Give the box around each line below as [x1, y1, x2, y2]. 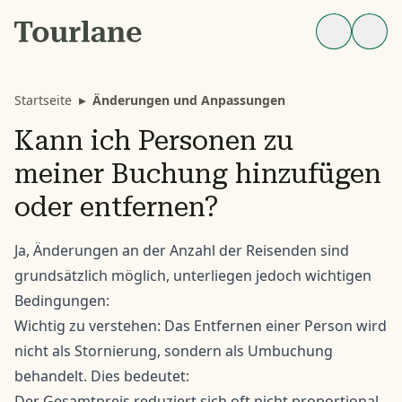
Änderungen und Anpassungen [92, 92, 285, 109]
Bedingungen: [14, 291, 109, 310]
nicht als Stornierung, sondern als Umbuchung [14, 341, 333, 361]
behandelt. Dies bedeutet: [14, 366, 189, 386]
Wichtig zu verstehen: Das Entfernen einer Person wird [14, 316, 387, 336]
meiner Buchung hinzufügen [14, 158, 381, 189]
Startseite [14, 92, 72, 109]
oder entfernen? [14, 191, 219, 223]
